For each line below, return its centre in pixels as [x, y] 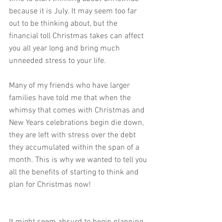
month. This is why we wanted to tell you [79, 160]
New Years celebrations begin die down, [77, 123]
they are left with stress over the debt [73, 135]
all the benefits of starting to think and [75, 172]
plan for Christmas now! [50, 185]
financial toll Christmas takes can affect [77, 36]
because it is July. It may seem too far [74, 11]
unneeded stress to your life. [58, 61]
